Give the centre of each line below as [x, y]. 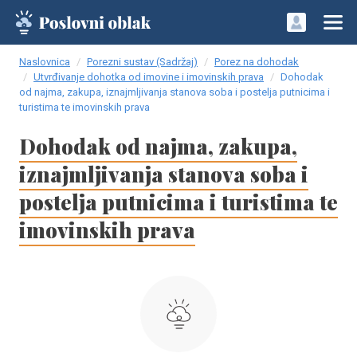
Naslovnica [45, 62]
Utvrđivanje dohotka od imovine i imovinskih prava [149, 77]
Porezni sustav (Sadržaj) [142, 62]
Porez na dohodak [257, 62]
